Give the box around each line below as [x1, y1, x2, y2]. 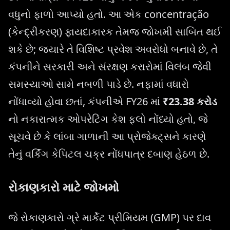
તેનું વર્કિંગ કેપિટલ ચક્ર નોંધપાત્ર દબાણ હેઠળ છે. [8, 147, 209, 161]
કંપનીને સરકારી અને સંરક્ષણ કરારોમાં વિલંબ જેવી [8, 60, 212, 74]
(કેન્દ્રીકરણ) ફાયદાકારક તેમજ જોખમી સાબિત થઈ [8, 25, 221, 39]
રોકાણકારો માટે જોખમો [8, 179, 119, 196]
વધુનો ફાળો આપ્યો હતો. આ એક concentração [8, 7, 209, 22]
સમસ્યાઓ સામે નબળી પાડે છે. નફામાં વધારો [8, 77, 189, 91]
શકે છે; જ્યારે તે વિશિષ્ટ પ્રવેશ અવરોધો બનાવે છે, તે [8, 42, 218, 56]
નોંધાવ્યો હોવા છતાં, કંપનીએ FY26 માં [8, 94, 163, 109]
